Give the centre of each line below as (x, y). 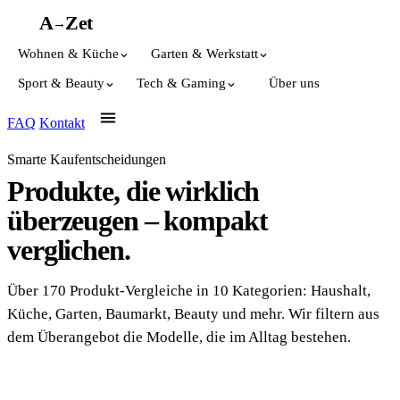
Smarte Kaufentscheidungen (87, 159)
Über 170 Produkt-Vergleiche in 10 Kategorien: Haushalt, (189, 291)
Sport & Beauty (61, 83)
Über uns (294, 83)
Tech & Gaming (181, 83)
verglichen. (69, 250)
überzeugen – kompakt (137, 221)
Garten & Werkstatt (204, 54)
